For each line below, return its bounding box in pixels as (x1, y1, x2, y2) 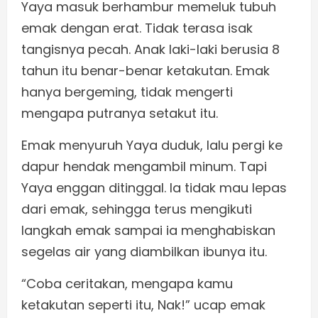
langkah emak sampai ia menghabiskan (21, 221, 275, 240)
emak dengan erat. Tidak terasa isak (21, 19, 253, 38)
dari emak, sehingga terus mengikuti (21, 200, 252, 219)
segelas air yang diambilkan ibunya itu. (21, 243, 267, 261)
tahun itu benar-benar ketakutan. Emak (21, 62, 270, 80)
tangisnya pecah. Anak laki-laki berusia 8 (21, 40, 280, 59)
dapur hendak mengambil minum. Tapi (21, 158, 267, 176)
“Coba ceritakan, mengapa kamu (21, 275, 233, 293)
